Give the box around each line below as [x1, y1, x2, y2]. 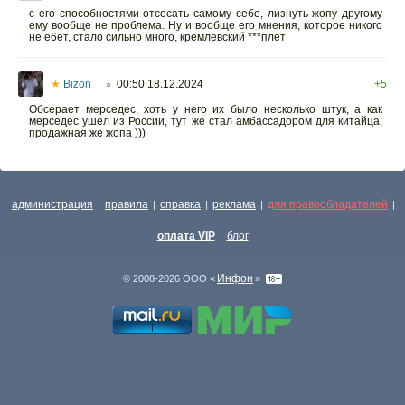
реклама [212, 198, 256, 211]
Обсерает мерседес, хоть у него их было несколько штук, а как [29, 102, 382, 116]
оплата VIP [156, 230, 215, 242]
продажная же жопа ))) [29, 126, 146, 139]
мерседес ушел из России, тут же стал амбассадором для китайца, [29, 114, 382, 127]
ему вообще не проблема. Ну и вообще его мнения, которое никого [29, 18, 382, 32]
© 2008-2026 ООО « [123, 273, 215, 284]
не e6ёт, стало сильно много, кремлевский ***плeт [29, 30, 286, 43]
